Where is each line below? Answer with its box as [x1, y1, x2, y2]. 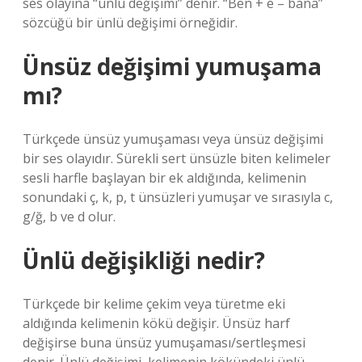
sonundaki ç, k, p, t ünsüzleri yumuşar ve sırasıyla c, [23, 188, 333, 206]
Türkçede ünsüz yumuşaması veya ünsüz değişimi [23, 130, 323, 148]
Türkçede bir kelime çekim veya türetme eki [23, 295, 285, 313]
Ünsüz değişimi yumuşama [23, 51, 322, 82]
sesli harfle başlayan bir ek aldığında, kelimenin [23, 169, 306, 187]
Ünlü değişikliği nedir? [23, 245, 265, 276]
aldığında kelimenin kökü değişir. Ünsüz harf [23, 314, 290, 332]
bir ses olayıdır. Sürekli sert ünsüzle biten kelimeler [23, 149, 330, 167]
